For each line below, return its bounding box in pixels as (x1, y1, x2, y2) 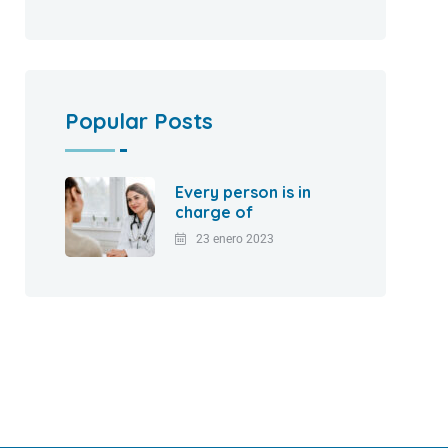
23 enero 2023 (196, 232, 275, 247)
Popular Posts (65, 107, 214, 136)
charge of (175, 202, 254, 223)
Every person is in (175, 182, 312, 203)
